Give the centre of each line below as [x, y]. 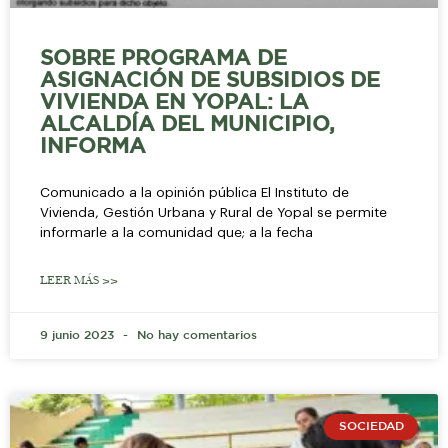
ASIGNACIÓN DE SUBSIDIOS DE [210, 80]
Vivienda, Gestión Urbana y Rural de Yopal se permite [213, 212]
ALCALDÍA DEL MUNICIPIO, [187, 124]
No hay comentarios [195, 335]
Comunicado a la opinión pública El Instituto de [194, 192]
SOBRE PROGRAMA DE [163, 58]
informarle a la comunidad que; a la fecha [176, 232]
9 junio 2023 [79, 335]
